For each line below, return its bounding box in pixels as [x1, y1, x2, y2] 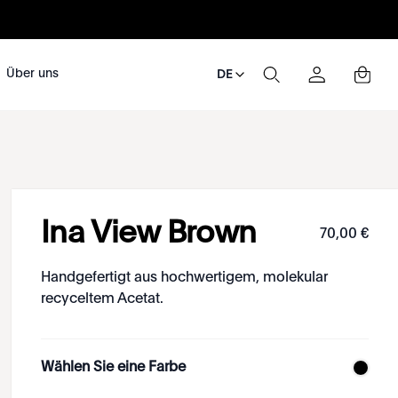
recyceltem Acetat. [41, 292, 164, 306]
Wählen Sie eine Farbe [41, 361, 187, 375]
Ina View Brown [41, 219, 257, 250]
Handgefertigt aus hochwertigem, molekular [41, 271, 329, 285]
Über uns [6, 68, 60, 80]
